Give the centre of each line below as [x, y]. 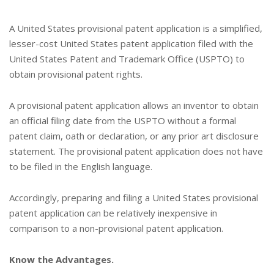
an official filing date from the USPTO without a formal [123, 120]
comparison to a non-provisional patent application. [116, 228]
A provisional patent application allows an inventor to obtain [134, 105]
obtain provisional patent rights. [76, 74]
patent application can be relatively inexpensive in [113, 213]
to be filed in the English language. [81, 166]
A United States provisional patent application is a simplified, [136, 28]
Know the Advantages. [61, 259]
